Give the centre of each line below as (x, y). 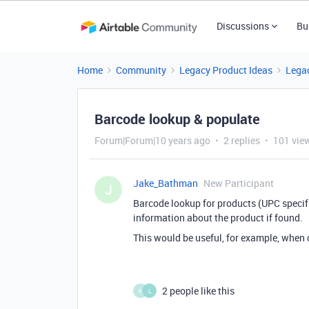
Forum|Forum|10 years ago (152, 140)
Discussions (242, 26)
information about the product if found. (218, 218)
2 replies (242, 140)
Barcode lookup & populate (177, 119)
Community (141, 70)
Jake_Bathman (166, 183)
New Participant (239, 183)
